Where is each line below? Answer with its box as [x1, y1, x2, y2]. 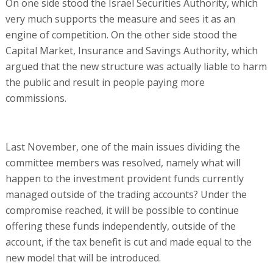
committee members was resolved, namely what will [5, 155, 241, 169]
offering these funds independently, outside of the [5, 219, 236, 233]
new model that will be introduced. [5, 250, 161, 264]
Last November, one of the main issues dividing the [5, 140, 240, 154]
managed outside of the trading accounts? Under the [5, 187, 247, 201]
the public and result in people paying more [5, 75, 205, 89]
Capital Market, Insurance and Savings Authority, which [5, 43, 258, 57]
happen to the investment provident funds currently [5, 171, 244, 185]
